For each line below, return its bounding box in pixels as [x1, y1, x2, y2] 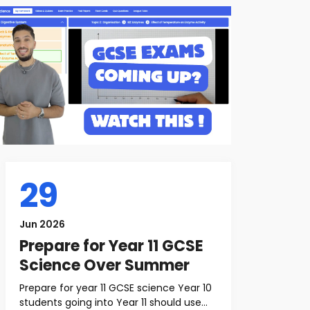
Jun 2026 [19, 217, 65, 231]
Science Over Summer [19, 255, 190, 276]
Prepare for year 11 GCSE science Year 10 [19, 281, 212, 295]
